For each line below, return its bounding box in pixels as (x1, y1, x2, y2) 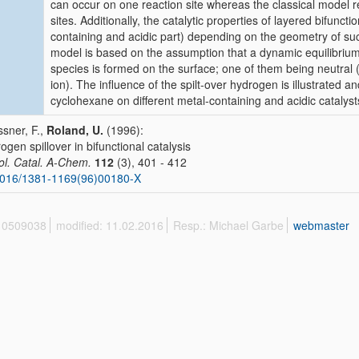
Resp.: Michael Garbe (173, 217, 284, 233)
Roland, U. (46, 122, 103, 138)
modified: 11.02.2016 (56, 217, 163, 233)
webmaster (293, 217, 349, 233)
